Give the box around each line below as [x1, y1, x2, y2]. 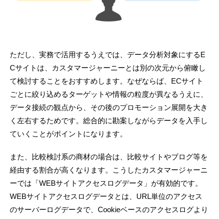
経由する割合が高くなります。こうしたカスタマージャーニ [10, 166, 208, 175]
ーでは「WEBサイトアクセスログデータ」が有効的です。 [10, 179, 202, 188]
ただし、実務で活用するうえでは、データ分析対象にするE [10, 50, 205, 59]
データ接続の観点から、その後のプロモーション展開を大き [10, 103, 208, 112]
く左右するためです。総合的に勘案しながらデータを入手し [10, 116, 208, 125]
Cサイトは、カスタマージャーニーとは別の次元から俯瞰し [10, 64, 206, 72]
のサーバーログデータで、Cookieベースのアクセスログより [10, 205, 208, 214]
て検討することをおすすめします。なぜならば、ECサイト [10, 77, 203, 86]
